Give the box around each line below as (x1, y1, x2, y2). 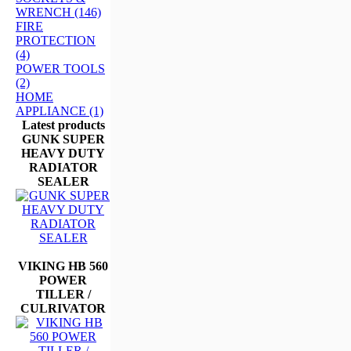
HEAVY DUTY (21, 146, 105, 160)
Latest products (21, 118, 105, 132)
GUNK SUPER (21, 132, 105, 146)
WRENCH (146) (16, 5, 101, 19)
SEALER (37, 174, 89, 188)
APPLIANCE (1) (16, 103, 103, 118)
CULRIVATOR (20, 301, 106, 315)
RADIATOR (28, 160, 98, 174)
